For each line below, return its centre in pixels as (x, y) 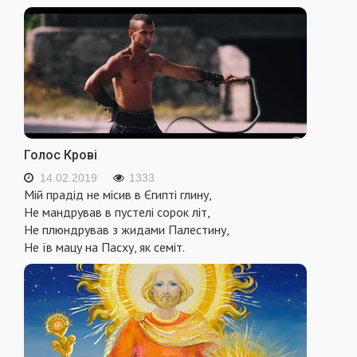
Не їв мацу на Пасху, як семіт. (104, 247)
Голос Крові (61, 155)
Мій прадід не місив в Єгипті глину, (118, 195)
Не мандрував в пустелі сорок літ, (117, 212)
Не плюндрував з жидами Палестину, (127, 230)
